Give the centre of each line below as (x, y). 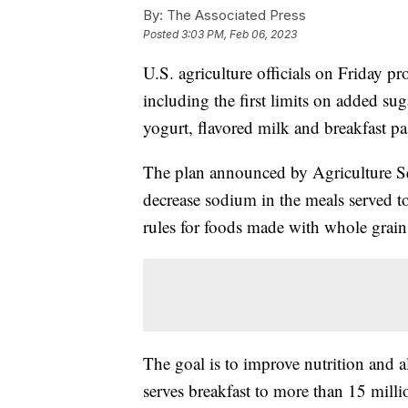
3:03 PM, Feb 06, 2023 (239, 35)
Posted (162, 35)
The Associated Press (235, 15)
